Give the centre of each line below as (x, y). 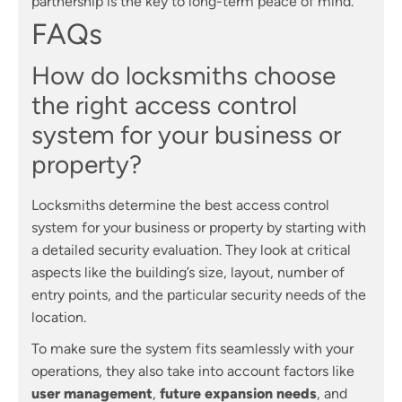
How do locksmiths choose (184, 75)
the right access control (164, 105)
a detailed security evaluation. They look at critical (191, 249)
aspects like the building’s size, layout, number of (188, 272)
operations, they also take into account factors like (193, 371)
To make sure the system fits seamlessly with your (192, 348)
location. (59, 317)
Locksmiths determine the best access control (180, 205)
